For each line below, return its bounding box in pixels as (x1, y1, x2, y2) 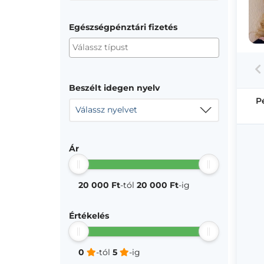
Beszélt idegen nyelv (69, 82, 160, 93)
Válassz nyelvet (75, 104, 137, 115)
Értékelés (69, 210, 109, 221)
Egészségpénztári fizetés (69, 22, 177, 32)
